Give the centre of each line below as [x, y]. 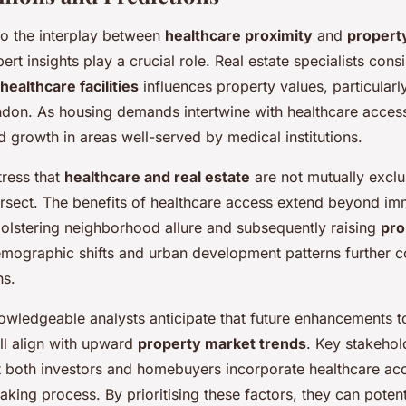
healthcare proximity [239, 35]
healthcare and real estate [157, 177]
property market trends [222, 343]
